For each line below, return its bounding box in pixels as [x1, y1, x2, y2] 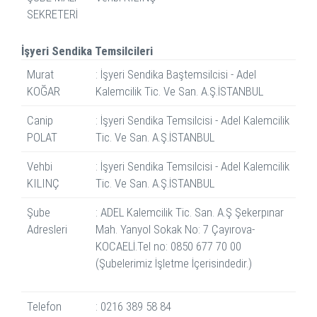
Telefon [27, 299, 62, 314]
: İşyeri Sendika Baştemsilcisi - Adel [96, 67, 256, 82]
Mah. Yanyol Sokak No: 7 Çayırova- [96, 222, 255, 237]
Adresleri [27, 222, 67, 237]
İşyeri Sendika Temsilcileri [21, 44, 153, 59]
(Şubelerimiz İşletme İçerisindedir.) [96, 256, 252, 271]
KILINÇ [27, 176, 59, 191]
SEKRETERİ [27, 7, 78, 22]
